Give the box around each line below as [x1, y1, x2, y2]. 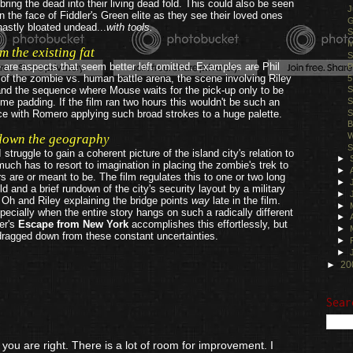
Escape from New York [18, 218, 128, 230]
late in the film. [210, 195, 281, 206]
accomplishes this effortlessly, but [128, 218, 288, 230]
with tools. [106, 21, 153, 33]
